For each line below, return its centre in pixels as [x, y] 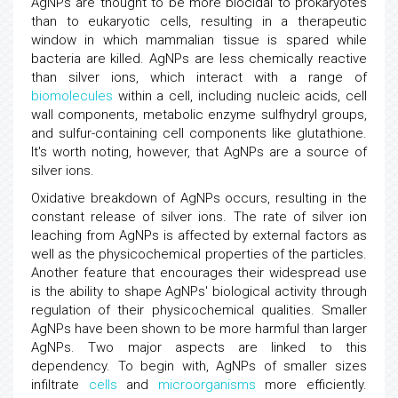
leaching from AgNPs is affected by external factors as [199, 235]
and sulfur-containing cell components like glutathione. [199, 133]
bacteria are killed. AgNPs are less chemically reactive [199, 59]
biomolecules [72, 96]
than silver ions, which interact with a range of [199, 77]
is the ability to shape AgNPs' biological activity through [199, 291]
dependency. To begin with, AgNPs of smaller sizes [199, 366]
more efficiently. [311, 385]
